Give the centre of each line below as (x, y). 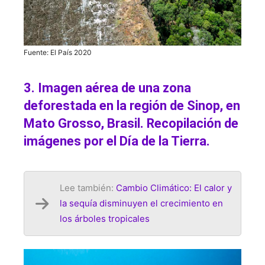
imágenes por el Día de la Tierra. (117, 141)
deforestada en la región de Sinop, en (132, 106)
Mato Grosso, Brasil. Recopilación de (131, 124)
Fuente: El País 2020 (58, 53)
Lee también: (88, 188)
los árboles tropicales (105, 219)
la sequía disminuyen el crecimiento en (141, 203)
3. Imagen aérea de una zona (107, 88)
